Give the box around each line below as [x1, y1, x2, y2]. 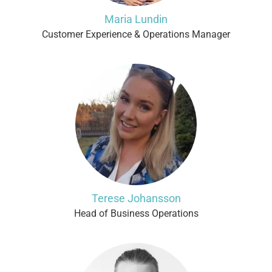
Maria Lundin [104, 13, 168, 25]
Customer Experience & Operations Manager [42, 29, 230, 40]
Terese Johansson [91, 192, 181, 205]
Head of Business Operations [73, 208, 199, 219]
